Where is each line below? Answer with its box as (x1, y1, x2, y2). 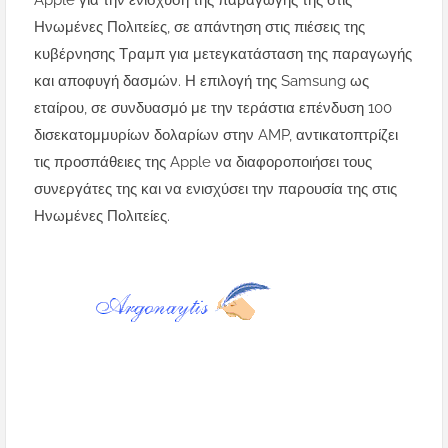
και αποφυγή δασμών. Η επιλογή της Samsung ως (34, 72, 369, 91)
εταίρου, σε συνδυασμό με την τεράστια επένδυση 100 (34, 99, 392, 118)
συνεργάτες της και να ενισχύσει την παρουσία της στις (34, 180, 397, 199)
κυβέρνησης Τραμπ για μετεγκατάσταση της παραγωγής (34, 45, 412, 64)
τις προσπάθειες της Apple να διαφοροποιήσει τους (34, 153, 372, 172)
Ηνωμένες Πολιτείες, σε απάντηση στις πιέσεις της (34, 18, 365, 37)
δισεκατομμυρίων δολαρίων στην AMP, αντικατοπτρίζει (34, 126, 398, 145)
